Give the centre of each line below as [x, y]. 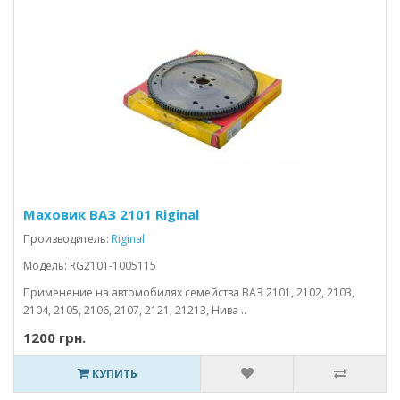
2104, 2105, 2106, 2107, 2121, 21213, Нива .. [135, 310]
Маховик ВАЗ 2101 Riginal [111, 214]
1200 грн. [54, 337]
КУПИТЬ [113, 374]
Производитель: [67, 239]
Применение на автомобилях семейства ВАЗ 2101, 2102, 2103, [189, 292]
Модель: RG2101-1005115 [90, 266]
